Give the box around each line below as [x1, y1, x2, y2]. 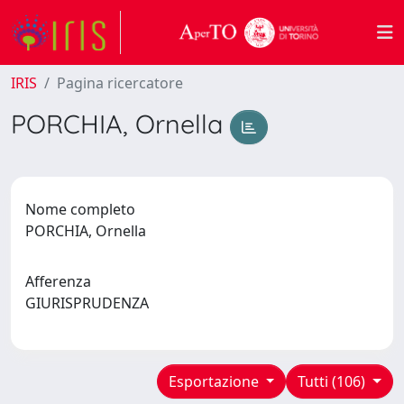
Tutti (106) [298, 371, 370, 391]
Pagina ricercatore [57, 73, 183, 93]
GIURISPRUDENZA [25, 292, 156, 313]
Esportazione [168, 371, 262, 391]
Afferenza [25, 271, 91, 291]
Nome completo [25, 198, 135, 219]
